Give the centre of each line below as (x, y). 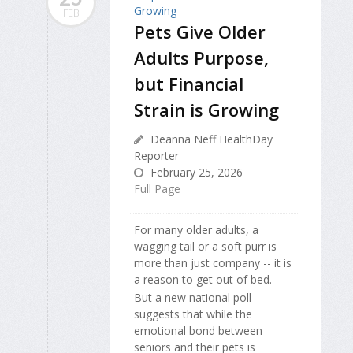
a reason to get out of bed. (203, 280)
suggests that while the (193, 314)
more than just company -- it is (213, 263)
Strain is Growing (206, 110)
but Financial (189, 84)
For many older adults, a (196, 230)
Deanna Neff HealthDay (210, 139)
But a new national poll (193, 297)
